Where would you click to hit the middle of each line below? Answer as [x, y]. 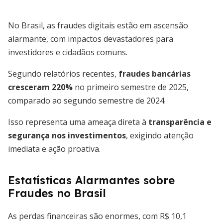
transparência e [180, 122]
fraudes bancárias [155, 74]
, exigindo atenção [160, 135]
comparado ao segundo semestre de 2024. [87, 101]
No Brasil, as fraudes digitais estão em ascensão [98, 25]
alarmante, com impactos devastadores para [91, 39]
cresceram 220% [40, 87]
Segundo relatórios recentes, [63, 74]
